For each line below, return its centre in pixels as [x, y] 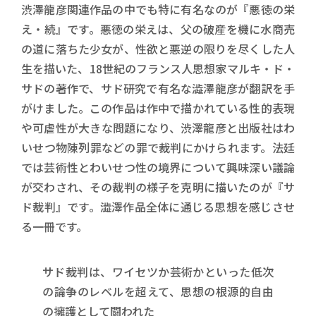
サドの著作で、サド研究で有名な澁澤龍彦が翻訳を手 [158, 88]
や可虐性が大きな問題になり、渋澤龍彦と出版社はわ [158, 127]
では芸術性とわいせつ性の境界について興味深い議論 [158, 167]
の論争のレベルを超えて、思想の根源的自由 [158, 291]
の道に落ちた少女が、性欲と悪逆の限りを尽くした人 [158, 48]
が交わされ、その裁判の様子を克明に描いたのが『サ [158, 187]
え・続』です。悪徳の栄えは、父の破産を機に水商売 [158, 29]
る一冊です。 [54, 226]
